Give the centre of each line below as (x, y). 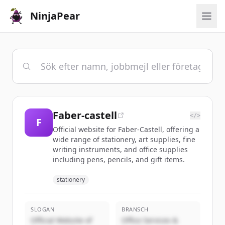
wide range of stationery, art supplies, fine (124, 139)
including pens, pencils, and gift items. (119, 159)
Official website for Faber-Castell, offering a (126, 129)
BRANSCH (135, 209)
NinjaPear (55, 16)
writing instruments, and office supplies (120, 149)
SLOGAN (43, 209)
